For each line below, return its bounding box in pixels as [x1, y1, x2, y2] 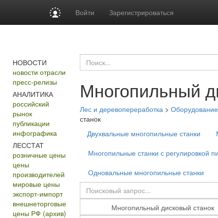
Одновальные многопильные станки [88, 167, 204, 177]
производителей [12, 169, 65, 179]
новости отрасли [12, 67, 66, 77]
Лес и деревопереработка [79, 104, 163, 114]
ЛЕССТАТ [12, 140, 44, 150]
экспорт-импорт [12, 189, 63, 199]
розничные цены [12, 150, 66, 160]
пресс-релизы [12, 77, 57, 87]
